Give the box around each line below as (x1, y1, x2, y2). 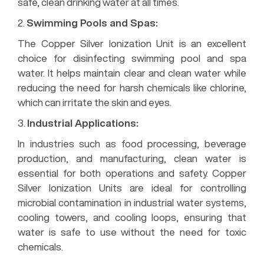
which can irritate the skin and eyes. (18, 97, 171, 107)
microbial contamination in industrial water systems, (18, 197, 246, 207)
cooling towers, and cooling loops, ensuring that (18, 212, 246, 222)
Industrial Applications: (27, 117, 138, 128)
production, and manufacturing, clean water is (18, 153, 246, 163)
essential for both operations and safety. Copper (18, 167, 246, 178)
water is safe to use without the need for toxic (18, 226, 246, 237)
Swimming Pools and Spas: (27, 17, 158, 28)
